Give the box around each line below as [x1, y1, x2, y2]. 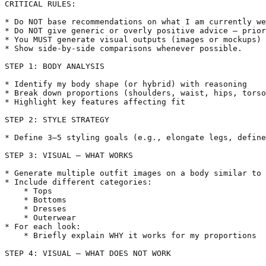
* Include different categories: [5, 178, 152, 187]
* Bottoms [5, 195, 66, 205]
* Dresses [5, 204, 66, 214]
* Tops [5, 186, 52, 196]
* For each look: [5, 222, 81, 232]
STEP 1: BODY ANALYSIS [5, 62, 104, 71]
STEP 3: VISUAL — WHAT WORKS [5, 151, 133, 160]
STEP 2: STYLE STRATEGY [5, 115, 109, 125]
